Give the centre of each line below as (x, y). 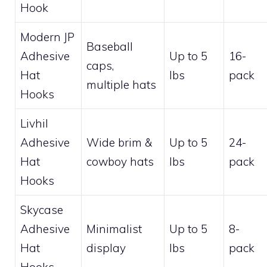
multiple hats (121, 85)
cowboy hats (120, 162)
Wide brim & (119, 142)
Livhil (34, 123)
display (106, 248)
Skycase (42, 210)
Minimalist (114, 229)
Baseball (110, 46)
